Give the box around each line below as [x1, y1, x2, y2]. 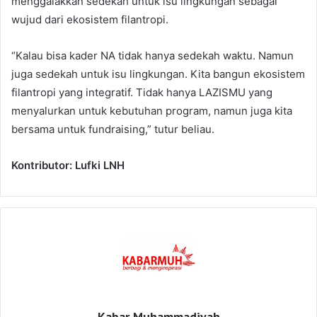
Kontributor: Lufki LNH [11, 158, 125, 172]
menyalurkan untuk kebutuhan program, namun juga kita [11, 103, 292, 117]
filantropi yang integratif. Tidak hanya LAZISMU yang [11, 85, 272, 99]
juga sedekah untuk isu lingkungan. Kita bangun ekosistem [11, 67, 305, 81]
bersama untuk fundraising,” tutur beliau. [11, 122, 214, 136]
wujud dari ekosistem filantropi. [11, 12, 168, 26]
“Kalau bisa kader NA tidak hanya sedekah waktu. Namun [11, 48, 294, 62]
